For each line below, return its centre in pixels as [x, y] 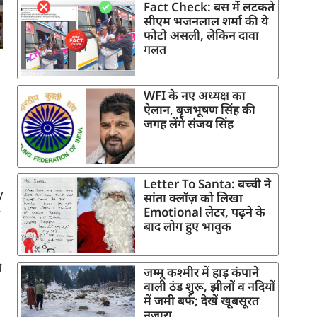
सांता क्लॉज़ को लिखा [193, 198]
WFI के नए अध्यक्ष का [195, 96]
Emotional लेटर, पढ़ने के [204, 212]
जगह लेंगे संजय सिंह [189, 124]
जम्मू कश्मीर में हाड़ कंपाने [201, 272]
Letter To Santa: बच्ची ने [207, 184]
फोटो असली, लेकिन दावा [201, 35]
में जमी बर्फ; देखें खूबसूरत [201, 301]
